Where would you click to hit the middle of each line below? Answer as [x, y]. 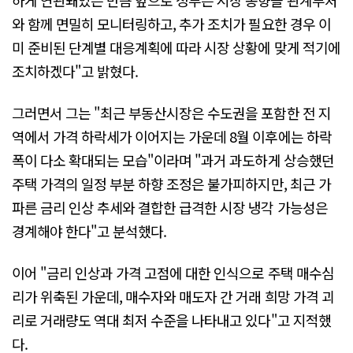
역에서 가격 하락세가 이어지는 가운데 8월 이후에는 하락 [172, 137]
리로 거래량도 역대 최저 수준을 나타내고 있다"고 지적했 [171, 320]
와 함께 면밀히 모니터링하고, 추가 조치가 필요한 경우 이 [171, 23]
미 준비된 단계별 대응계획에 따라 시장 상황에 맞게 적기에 [176, 47]
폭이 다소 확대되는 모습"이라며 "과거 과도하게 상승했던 [173, 160]
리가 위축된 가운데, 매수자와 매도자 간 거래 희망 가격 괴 [173, 297]
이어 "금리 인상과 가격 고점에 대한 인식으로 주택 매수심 [173, 273]
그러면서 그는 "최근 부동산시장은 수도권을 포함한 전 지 [171, 113]
